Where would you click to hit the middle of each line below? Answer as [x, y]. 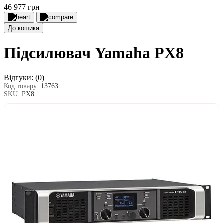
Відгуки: [19, 77]
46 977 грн [22, 7]
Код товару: [22, 86]
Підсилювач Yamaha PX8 [94, 53]
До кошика [24, 28]
